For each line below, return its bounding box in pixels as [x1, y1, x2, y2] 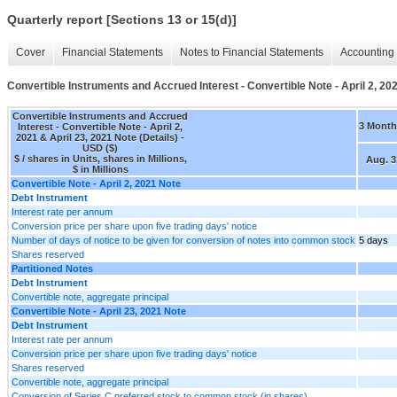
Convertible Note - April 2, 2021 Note [12, 177, 181, 189]
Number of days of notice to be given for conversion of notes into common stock [12, 234, 355, 245]
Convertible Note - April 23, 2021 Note [12, 305, 186, 316]
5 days [359, 234, 388, 245]
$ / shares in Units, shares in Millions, [13, 152, 187, 164]
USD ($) [82, 142, 118, 153]
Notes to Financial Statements [180, 46, 323, 59]
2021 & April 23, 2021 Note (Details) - [16, 131, 184, 143]
